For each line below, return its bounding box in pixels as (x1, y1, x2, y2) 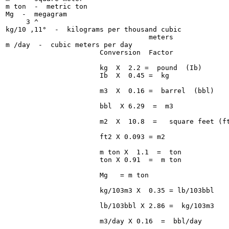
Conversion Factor (6, 49, 173, 56)
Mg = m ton (6, 171, 149, 179)
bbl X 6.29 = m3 (6, 102, 173, 110)
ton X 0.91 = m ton (6, 156, 181, 164)
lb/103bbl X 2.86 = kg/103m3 (6, 202, 214, 210)
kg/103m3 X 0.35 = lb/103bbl (6, 187, 214, 194)
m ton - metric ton (6, 3, 87, 10)
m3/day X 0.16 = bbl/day (6, 217, 202, 225)
